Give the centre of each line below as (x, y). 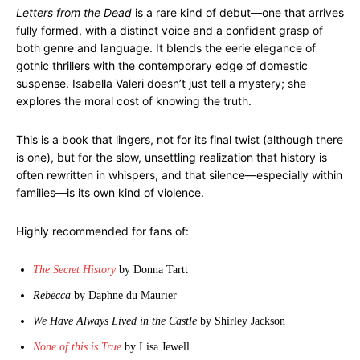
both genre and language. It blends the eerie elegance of (166, 48)
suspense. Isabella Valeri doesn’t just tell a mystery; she (161, 83)
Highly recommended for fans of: (102, 231)
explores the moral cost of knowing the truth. (134, 101)
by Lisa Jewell (155, 347)
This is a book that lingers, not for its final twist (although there (180, 139)
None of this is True (77, 347)
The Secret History (74, 270)
